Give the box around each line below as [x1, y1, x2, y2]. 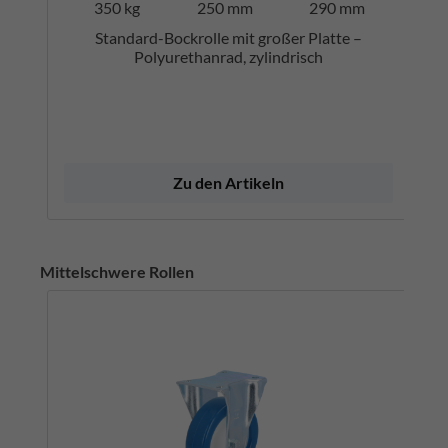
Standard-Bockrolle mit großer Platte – [94, 28, 362, 48]
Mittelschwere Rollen [40, 261, 194, 281]
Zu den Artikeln [172, 172, 284, 192]
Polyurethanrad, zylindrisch [133, 47, 323, 67]
